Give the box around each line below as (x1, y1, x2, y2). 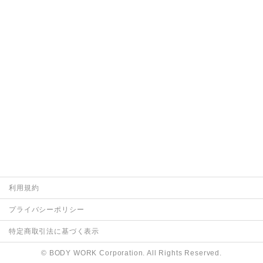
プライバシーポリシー (9, 205, 85, 213)
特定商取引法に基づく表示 (9, 227, 100, 235)
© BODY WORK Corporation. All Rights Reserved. (41, 249, 222, 257)
